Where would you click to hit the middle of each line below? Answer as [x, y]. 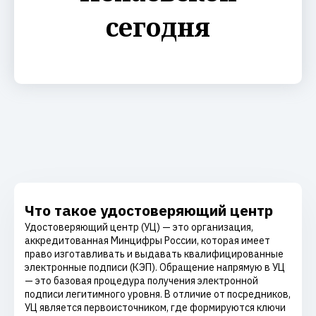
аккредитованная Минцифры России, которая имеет [147, 241]
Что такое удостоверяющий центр [149, 210]
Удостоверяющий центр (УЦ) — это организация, [139, 227]
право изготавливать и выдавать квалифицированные [154, 254]
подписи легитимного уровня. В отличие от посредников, [158, 294]
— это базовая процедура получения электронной [141, 281]
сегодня [158, 27]
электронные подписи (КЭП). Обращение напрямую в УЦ [155, 267]
